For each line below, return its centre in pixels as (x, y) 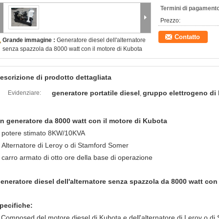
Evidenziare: (24, 93)
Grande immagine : (30, 40)
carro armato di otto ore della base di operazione (77, 157)
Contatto (187, 37)
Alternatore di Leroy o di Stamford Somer (65, 145)
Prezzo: (170, 21)
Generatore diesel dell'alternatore (101, 40)
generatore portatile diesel (96, 93)
